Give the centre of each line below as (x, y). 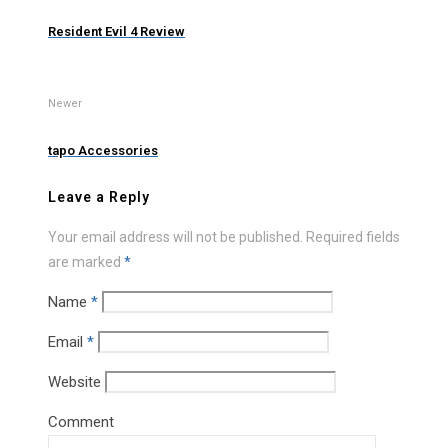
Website (74, 381)
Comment (81, 421)
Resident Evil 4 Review (116, 31)
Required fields (353, 236)
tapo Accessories (103, 151)
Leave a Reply (99, 196)
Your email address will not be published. (175, 236)
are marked (86, 261)
